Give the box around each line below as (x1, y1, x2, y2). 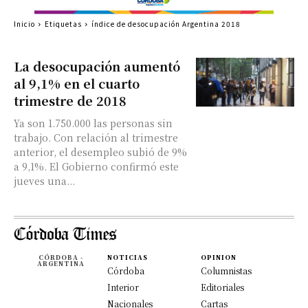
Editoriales (201, 281, 244, 293)
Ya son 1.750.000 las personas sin (14, 116, 173, 130)
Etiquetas (45, 19, 82, 29)
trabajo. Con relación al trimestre (14, 131, 178, 144)
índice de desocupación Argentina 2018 (91, 19, 241, 29)
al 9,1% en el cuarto (14, 74, 140, 92)
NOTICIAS (107, 253, 148, 262)
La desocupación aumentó (14, 57, 180, 75)
